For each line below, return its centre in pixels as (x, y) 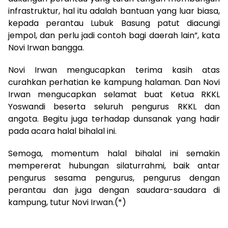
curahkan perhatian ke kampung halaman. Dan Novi (114, 82)
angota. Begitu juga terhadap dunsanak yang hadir (114, 119)
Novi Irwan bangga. (46, 47)
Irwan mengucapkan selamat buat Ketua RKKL (114, 94)
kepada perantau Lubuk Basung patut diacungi (114, 23)
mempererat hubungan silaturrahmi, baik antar (114, 165)
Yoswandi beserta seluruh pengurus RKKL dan (114, 106)
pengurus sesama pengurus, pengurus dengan (114, 178)
